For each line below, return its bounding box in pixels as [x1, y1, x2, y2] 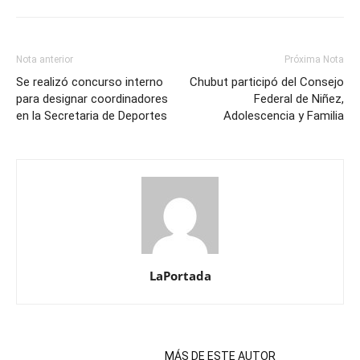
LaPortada [149, 268, 211, 284]
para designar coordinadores [16, 92, 168, 106]
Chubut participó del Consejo [190, 75, 344, 89]
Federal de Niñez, [254, 92, 344, 106]
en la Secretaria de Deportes [16, 108, 167, 123]
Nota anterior [16, 54, 73, 65]
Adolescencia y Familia [223, 108, 344, 123]
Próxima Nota [284, 54, 344, 65]
